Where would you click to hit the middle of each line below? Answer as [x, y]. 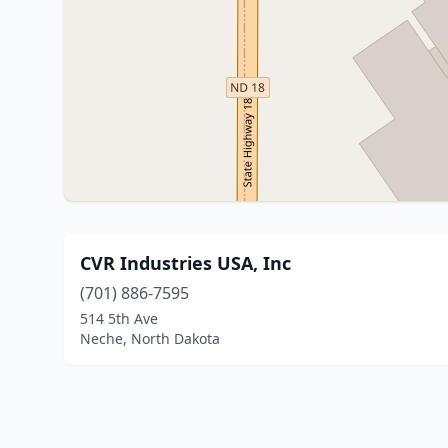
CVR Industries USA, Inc [185, 263]
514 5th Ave [119, 318]
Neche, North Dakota [150, 338]
